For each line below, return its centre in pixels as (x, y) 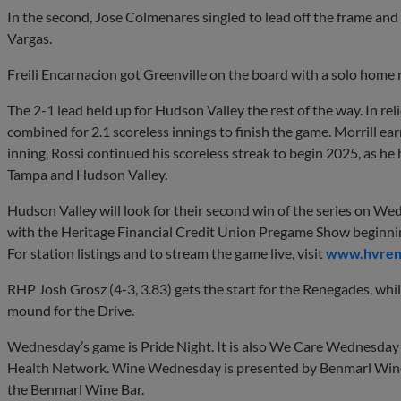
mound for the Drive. (71, 310)
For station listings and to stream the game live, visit (166, 252)
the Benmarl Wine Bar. (76, 388)
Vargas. (30, 38)
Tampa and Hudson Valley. (87, 174)
